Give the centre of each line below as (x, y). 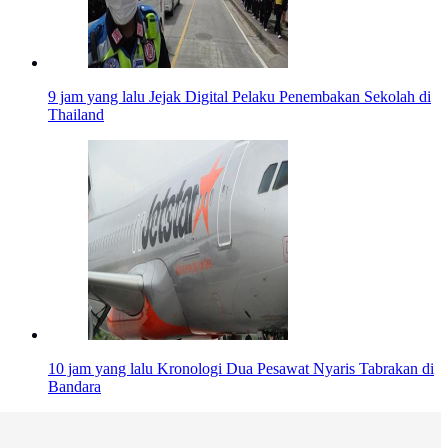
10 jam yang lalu (100, 369)
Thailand (76, 115)
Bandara (74, 387)
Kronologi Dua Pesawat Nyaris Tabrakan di (295, 369)
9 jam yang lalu (96, 97)
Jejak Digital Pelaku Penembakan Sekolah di (290, 97)
